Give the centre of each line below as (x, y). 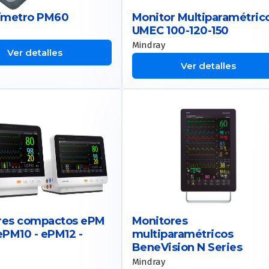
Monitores (160, 221)
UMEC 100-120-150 (180, 31)
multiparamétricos (183, 234)
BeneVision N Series (187, 247)
